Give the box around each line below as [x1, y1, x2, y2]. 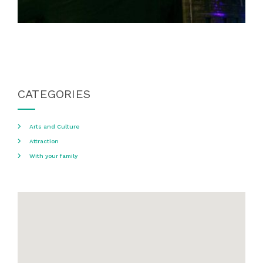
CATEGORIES [18, 86, 90, 101]
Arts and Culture [29, 123, 79, 130]
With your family [29, 152, 77, 159]
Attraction [29, 137, 59, 144]
